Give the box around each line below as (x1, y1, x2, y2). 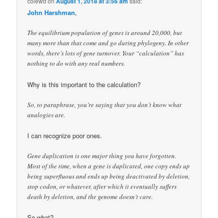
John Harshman (27, 8, 75, 18)
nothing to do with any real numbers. (27, 59, 126, 68)
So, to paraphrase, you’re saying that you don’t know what (27, 100, 182, 109)
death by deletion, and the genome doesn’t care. (27, 192, 153, 201)
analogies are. (27, 110, 66, 119)
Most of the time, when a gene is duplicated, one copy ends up (27, 161, 190, 170)
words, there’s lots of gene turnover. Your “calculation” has (27, 49, 184, 58)
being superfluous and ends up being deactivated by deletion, (27, 171, 190, 181)
